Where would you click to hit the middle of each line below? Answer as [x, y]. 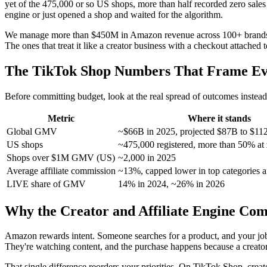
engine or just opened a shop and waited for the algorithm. [114, 14]
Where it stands [219, 118]
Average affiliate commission [61, 170]
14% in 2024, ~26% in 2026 [171, 184]
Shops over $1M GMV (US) [61, 157]
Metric [61, 118]
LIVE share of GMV [46, 184]
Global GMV [32, 131]
